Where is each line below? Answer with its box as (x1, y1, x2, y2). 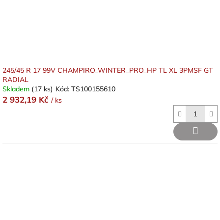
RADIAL (2, 75, 28, 84)
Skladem (2, 84, 31, 93)
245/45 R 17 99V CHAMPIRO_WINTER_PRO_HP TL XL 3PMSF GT (2, 66, 213, 75)
